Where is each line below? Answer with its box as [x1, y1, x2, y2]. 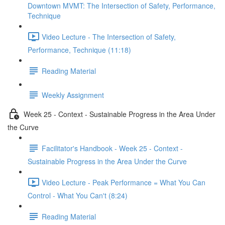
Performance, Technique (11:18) [28, 45, 131, 55]
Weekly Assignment [42, 89, 104, 100]
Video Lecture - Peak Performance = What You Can [42, 177, 205, 187]
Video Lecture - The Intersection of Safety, [42, 31, 176, 42]
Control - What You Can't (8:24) [28, 190, 128, 200]
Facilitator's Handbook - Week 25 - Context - [42, 143, 183, 153]
